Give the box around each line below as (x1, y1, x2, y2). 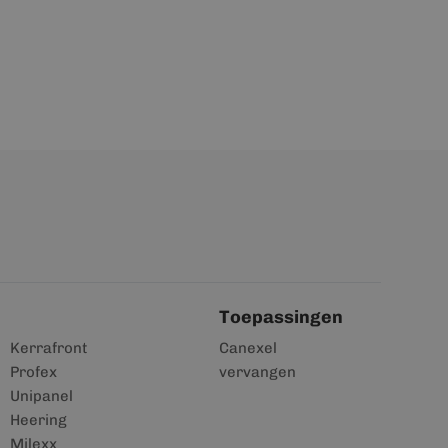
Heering (9, 411, 67, 429)
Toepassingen (219, 306, 344, 328)
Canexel (219, 339, 278, 357)
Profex (9, 363, 57, 381)
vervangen (219, 363, 297, 381)
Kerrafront (9, 339, 88, 357)
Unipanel (9, 387, 73, 405)
